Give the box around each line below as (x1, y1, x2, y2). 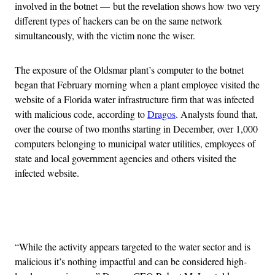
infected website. (15, 166, 79, 179)
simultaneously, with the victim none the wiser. (15, 28, 195, 42)
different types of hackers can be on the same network (15, 14, 222, 27)
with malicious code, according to (15, 107, 147, 120)
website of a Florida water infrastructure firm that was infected (15, 92, 254, 106)
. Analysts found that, (176, 107, 258, 120)
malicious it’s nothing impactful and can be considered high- (15, 254, 247, 268)
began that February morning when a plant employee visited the (15, 77, 260, 91)
